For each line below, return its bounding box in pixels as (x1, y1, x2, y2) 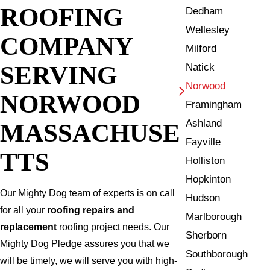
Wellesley (186, 24, 230, 36)
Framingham (186, 98, 242, 110)
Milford (186, 42, 217, 54)
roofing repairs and (47, 205, 134, 216)
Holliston (186, 154, 225, 166)
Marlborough (186, 210, 242, 222)
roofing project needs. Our (57, 222, 169, 233)
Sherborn (186, 229, 227, 241)
